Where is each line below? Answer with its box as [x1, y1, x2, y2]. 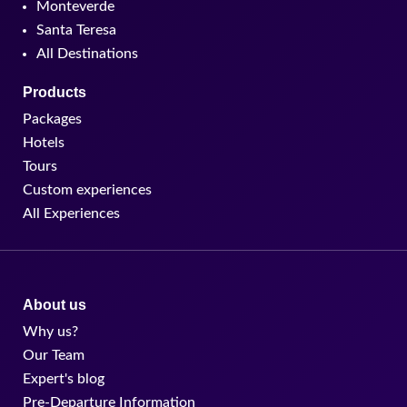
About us [23, 296, 86, 313]
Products [23, 84, 86, 101]
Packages [23, 112, 82, 127]
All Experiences [23, 206, 120, 222]
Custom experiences [23, 183, 152, 198]
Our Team [23, 347, 84, 362]
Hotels [23, 135, 65, 151]
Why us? [23, 323, 78, 339]
